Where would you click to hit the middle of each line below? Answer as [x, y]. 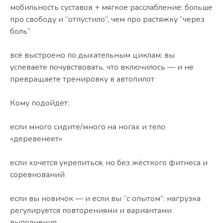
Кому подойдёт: [40, 103]
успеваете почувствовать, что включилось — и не [102, 67]
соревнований [37, 175]
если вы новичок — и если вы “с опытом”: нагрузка [105, 199]
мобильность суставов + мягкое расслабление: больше [111, 8]
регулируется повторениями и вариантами [91, 211]
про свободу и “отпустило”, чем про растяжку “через [107, 20]
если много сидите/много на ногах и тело [88, 127]
